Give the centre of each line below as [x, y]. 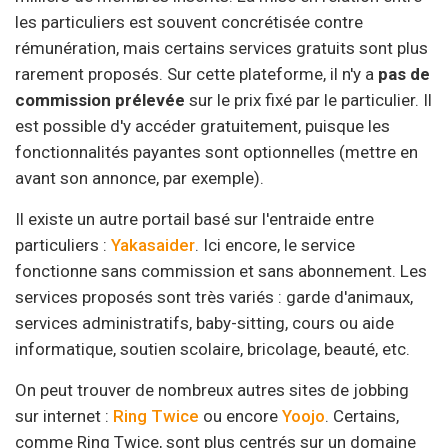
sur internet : [64, 415]
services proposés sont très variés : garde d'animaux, [214, 296]
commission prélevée [100, 99]
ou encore [240, 415]
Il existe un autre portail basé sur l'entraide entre [194, 218]
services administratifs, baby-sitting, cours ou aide [204, 322]
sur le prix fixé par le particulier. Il [308, 99]
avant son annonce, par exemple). [139, 177]
